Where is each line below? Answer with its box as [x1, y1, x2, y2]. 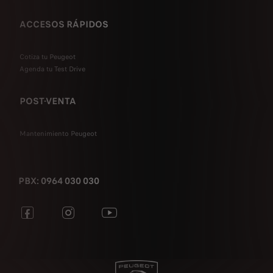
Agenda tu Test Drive [19, 64, 85, 74]
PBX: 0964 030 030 [18, 174, 99, 188]
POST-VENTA [19, 94, 76, 108]
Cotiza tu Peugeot [19, 52, 76, 62]
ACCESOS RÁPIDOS [19, 18, 108, 31]
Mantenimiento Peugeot [19, 129, 97, 138]
